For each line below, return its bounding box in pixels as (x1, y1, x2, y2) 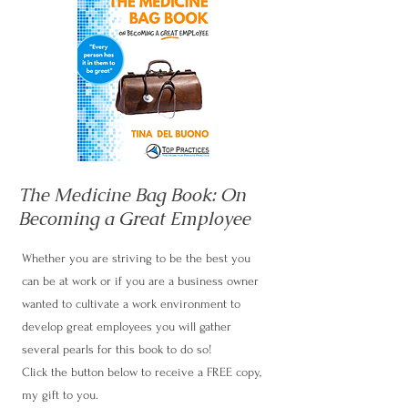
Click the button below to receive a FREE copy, (22, 365, 261, 379)
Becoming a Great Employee (18, 207, 250, 230)
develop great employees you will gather (22, 320, 231, 333)
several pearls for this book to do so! (22, 342, 212, 356)
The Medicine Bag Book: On (18, 183, 246, 207)
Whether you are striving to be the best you (22, 251, 250, 265)
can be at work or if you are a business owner (22, 274, 259, 288)
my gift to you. (22, 388, 98, 402)
